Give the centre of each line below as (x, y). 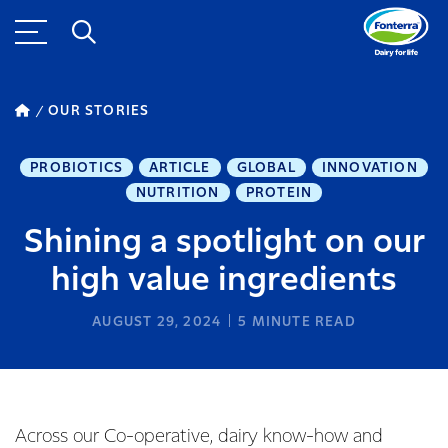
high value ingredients (224, 280)
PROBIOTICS (77, 168)
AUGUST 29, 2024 (157, 322)
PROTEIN (279, 193)
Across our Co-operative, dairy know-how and (199, 436)
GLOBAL (266, 168)
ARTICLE (180, 168)
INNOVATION (369, 168)
